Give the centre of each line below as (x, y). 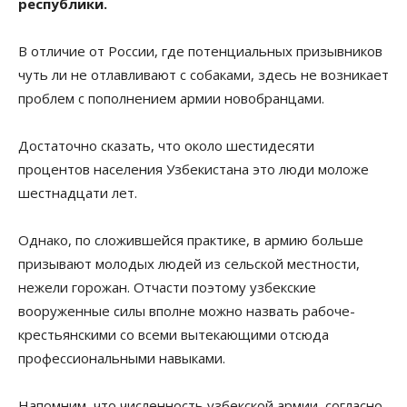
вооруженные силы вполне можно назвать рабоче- (187, 311)
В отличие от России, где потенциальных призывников (200, 51)
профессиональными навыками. (122, 358)
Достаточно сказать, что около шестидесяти (166, 146)
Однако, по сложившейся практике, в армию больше (191, 240)
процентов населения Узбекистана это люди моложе (194, 169)
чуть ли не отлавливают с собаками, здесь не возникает (203, 75)
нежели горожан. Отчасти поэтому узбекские (167, 288)
